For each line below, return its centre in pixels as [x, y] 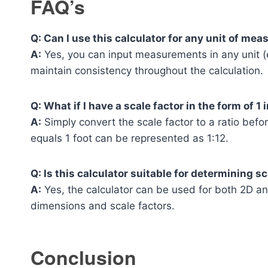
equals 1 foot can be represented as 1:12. [130, 138]
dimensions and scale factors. [103, 206]
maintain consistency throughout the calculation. [147, 71]
